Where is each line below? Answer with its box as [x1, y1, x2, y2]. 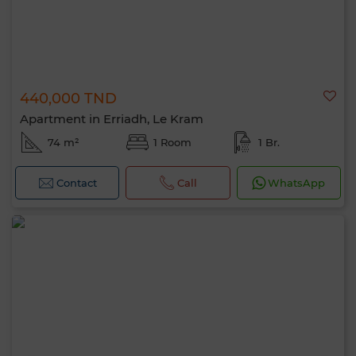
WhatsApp [268, 176, 326, 189]
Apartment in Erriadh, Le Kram [20, 111, 203, 126]
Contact [56, 176, 97, 189]
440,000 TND [20, 90, 117, 107]
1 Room [153, 136, 192, 149]
